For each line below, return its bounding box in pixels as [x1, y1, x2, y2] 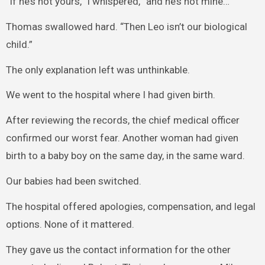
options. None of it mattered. [5, 218, 134, 230]
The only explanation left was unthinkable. [5, 63, 190, 76]
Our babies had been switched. [5, 175, 141, 188]
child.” [5, 38, 33, 50]
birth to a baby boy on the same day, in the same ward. [5, 150, 245, 162]
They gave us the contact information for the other [5, 243, 231, 256]
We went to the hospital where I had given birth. [5, 89, 215, 101]
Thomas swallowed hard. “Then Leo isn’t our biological [5, 20, 247, 33]
